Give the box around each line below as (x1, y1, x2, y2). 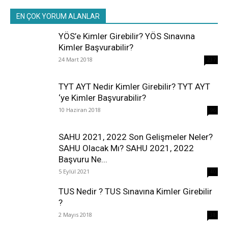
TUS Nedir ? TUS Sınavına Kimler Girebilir (59, 186, 212, 196)
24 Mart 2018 (59, 55, 93, 63)
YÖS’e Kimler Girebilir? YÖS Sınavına (59, 31, 195, 41)
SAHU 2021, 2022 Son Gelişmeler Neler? (59, 131, 213, 142)
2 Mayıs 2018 (59, 210, 92, 218)
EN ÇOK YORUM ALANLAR (16, 12, 100, 20)
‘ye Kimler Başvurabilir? (59, 92, 146, 103)
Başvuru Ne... (59, 154, 107, 164)
